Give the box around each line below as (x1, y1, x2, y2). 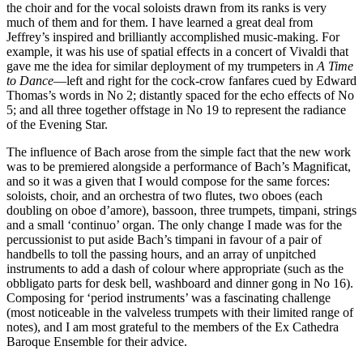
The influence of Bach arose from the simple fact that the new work (6, 145, 351, 160)
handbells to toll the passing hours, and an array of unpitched (6, 247, 316, 262)
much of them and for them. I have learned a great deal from (6, 15, 313, 30)
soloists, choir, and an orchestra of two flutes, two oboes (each (6, 189, 322, 203)
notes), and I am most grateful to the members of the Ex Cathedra (6, 320, 339, 335)
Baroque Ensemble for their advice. (6, 335, 187, 349)
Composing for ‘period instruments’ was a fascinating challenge (6, 291, 331, 305)
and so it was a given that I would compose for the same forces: (6, 174, 330, 189)
